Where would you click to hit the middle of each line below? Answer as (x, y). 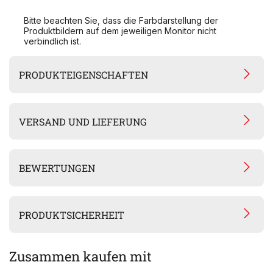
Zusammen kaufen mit (80, 257)
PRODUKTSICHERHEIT (72, 214)
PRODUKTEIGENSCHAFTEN (84, 75)
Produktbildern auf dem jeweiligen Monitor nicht (120, 31)
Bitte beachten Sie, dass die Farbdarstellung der (121, 21)
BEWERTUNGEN (57, 168)
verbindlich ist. (52, 41)
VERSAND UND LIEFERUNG (83, 121)
